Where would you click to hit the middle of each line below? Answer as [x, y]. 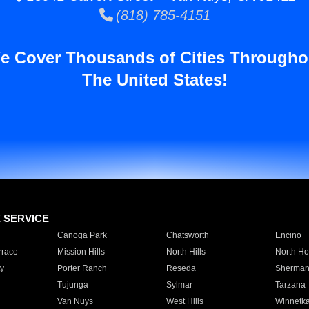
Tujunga [72, 285]
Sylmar [179, 285]
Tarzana [290, 285]
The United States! [154, 80]
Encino [288, 235]
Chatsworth [187, 235]
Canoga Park [82, 235]
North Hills [186, 252]
